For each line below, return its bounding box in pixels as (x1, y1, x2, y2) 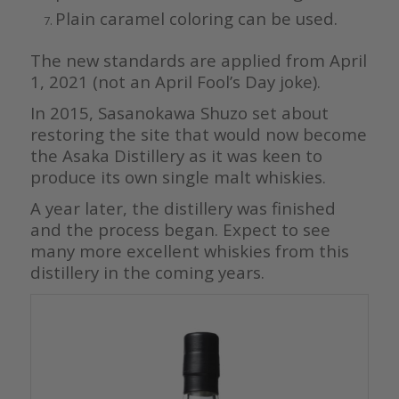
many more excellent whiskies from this (29, 239, 349, 262)
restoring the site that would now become (29, 122, 367, 145)
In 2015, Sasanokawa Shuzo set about (29, 101, 329, 124)
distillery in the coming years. (29, 260, 265, 283)
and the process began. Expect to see (29, 217, 330, 240)
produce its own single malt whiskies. (29, 165, 326, 188)
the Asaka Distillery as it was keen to (29, 143, 322, 167)
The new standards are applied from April (29, 48, 367, 71)
